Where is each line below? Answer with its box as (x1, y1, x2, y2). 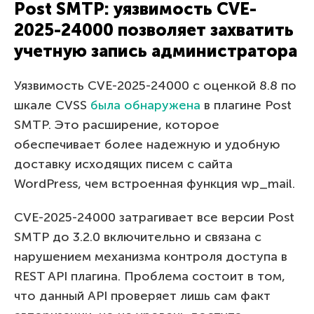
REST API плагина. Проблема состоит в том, (14, 268, 285, 284)
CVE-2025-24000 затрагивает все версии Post (14, 209, 294, 225)
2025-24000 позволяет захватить (14, 19, 294, 40)
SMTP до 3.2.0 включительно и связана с (14, 228, 261, 245)
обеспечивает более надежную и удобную (14, 136, 280, 152)
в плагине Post (200, 97, 292, 113)
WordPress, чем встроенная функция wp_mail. (14, 175, 295, 191)
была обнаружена (90, 97, 200, 113)
